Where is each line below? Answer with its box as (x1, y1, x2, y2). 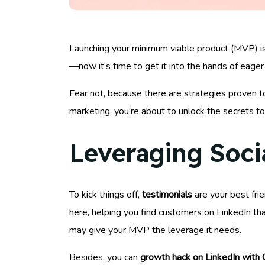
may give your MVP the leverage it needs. (69, 224, 241, 237)
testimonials (142, 188, 192, 202)
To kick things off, (69, 188, 142, 202)
